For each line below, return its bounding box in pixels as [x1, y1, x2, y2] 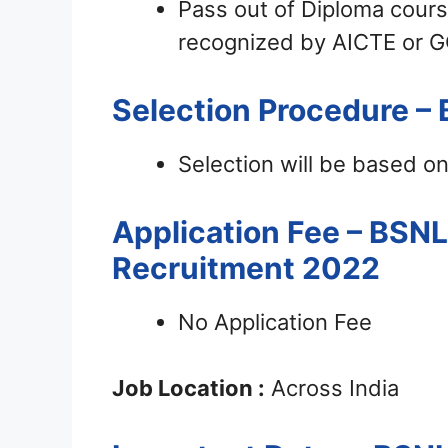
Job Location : [112, 375, 265, 402]
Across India [265, 375, 399, 402]
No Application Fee [178, 309, 372, 336]
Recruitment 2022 [112, 250, 380, 287]
